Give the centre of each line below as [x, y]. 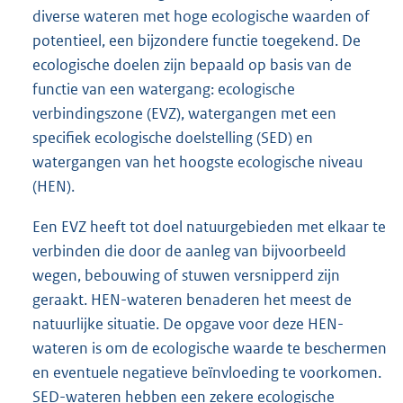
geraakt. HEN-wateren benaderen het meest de [192, 300]
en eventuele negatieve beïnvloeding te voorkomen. [207, 373]
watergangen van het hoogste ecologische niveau [197, 162]
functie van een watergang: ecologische [164, 90]
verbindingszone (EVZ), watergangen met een [184, 114]
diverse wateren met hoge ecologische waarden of [201, 17]
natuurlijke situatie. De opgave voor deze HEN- [188, 324]
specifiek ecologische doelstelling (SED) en [173, 138]
